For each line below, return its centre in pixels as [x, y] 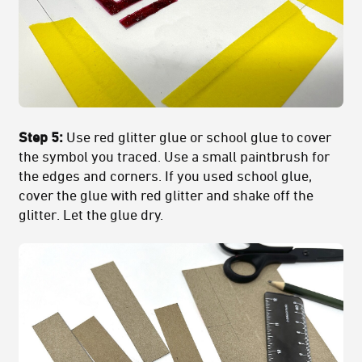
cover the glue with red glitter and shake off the [166, 194]
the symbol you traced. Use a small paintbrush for [174, 156]
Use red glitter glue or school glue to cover [199, 136]
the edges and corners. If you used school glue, [165, 175]
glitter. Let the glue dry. [91, 214]
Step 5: [42, 136]
